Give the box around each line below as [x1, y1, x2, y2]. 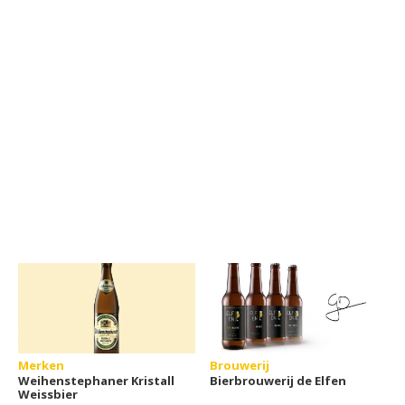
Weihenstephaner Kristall [18, 372, 174, 389]
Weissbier [18, 386, 78, 402]
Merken [18, 357, 64, 373]
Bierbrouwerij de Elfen [210, 372, 347, 389]
